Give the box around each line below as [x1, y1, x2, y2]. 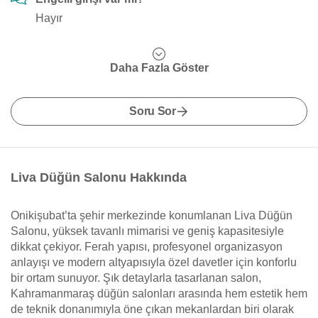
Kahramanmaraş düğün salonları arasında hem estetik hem [11, 287, 307, 300]
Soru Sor [129, 105, 176, 117]
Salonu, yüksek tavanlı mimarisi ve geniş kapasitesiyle [11, 225, 284, 237]
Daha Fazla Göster [109, 62, 209, 74]
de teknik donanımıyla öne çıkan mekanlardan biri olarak [11, 303, 294, 315]
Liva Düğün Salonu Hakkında [11, 170, 187, 185]
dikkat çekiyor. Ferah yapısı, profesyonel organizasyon [11, 241, 283, 253]
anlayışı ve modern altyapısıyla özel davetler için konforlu [11, 256, 297, 268]
